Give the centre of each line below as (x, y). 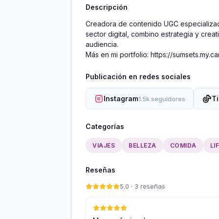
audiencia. (103, 44)
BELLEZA (142, 146)
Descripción (107, 7)
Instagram (121, 99)
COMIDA (183, 146)
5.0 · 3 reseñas (142, 186)
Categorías (105, 127)
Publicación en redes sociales (138, 77)
